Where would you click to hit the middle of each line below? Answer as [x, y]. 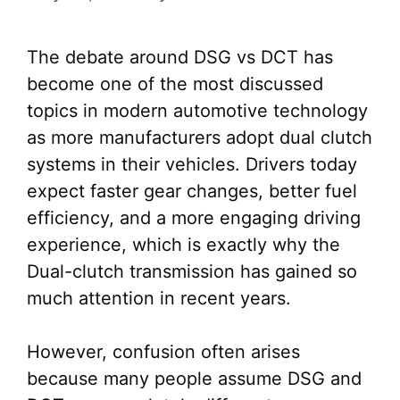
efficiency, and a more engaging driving [194, 218]
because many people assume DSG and [194, 379]
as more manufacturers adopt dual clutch [200, 137]
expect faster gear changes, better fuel [192, 191]
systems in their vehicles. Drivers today [192, 164]
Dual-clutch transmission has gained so [192, 271]
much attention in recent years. [159, 298]
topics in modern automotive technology [197, 111]
